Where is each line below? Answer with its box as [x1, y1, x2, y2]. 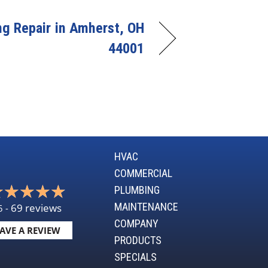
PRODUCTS [114, 233, 162, 246]
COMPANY [114, 217, 159, 230]
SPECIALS [114, 250, 157, 263]
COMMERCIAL [114, 166, 172, 179]
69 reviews [10, 201, 62, 215]
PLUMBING [114, 183, 160, 196]
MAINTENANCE [114, 200, 178, 213]
